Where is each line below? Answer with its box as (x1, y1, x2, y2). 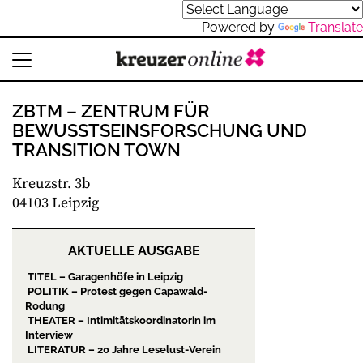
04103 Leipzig (12, 194, 99, 212)
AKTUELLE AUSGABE (67, 243, 200, 258)
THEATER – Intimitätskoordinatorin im (25, 314, 216, 327)
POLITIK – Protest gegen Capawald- (25, 285, 207, 297)
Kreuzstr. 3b (12, 174, 90, 193)
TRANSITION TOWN (12, 139, 181, 160)
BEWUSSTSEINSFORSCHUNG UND (12, 120, 307, 141)
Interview (25, 329, 73, 341)
